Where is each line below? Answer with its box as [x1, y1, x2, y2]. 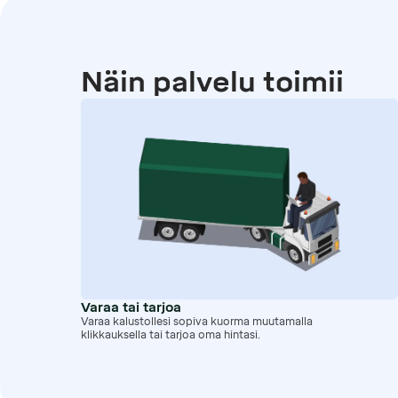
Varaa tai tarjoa [80, 298, 181, 315]
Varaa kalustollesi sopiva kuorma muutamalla [80, 314, 313, 328]
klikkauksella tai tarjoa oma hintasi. [80, 328, 260, 341]
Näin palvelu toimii [80, 64, 344, 99]
